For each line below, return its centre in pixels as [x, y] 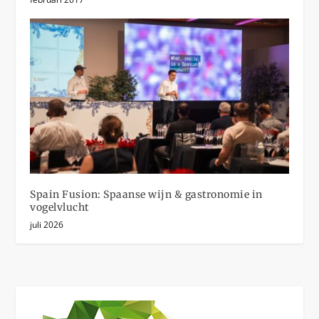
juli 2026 [47, 225]
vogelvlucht [59, 208]
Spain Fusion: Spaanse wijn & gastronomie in [146, 195]
